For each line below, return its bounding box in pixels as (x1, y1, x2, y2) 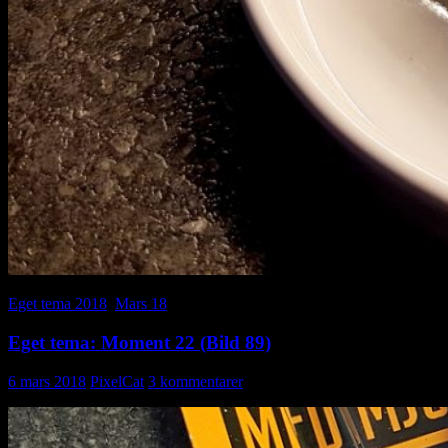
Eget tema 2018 (8, 295, 107, 313)
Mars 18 (115, 295, 167, 313)
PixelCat (90, 372, 144, 390)
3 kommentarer (148, 372, 243, 390)
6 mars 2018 (8, 372, 86, 390)
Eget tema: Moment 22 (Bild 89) (8, 331, 271, 353)
